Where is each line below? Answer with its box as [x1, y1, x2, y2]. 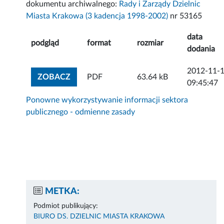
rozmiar [137, 39, 164, 47]
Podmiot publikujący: [33, 202, 98, 210]
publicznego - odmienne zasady [26, 108, 135, 116]
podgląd [31, 39, 59, 47]
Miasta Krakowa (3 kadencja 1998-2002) [26, 12, 168, 20]
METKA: [45, 187, 80, 196]
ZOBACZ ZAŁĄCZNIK [70, 72, 150, 81]
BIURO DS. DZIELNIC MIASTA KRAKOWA [33, 213, 165, 220]
